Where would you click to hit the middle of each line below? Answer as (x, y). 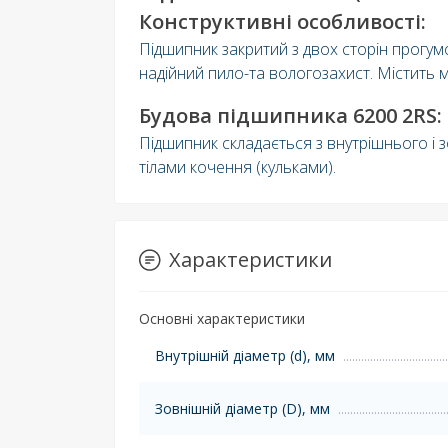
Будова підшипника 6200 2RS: (290, 115)
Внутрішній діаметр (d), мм (245, 355)
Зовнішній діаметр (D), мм (242, 408)
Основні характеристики (222, 318)
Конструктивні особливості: (282, 21)
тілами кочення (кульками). (237, 166)
